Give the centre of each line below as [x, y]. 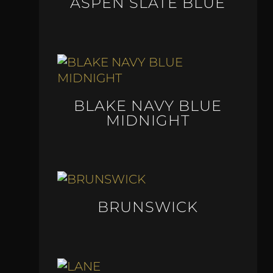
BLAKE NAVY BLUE [148, 105]
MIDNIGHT [148, 120]
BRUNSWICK [148, 207]
